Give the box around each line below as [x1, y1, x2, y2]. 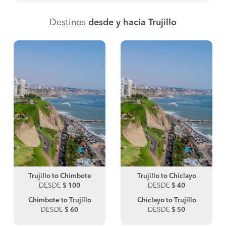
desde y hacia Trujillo [88, 18, 177, 28]
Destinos [49, 18, 88, 28]
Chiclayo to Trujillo [137, 197, 196, 204]
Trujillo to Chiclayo [137, 173, 196, 180]
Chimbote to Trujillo [28, 197, 91, 204]
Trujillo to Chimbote [28, 173, 91, 180]
